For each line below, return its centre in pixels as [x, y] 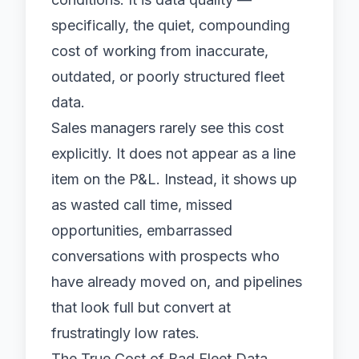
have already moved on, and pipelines [177, 282]
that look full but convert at [141, 307]
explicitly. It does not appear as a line [173, 153]
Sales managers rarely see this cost [167, 128]
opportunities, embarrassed [142, 230]
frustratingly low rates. [125, 333]
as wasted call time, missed [142, 205]
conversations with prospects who [165, 256]
